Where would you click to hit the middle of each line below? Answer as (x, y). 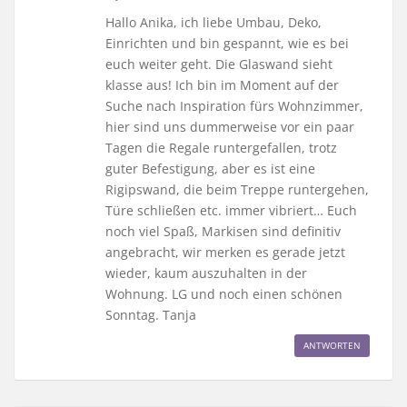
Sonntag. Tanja (151, 314)
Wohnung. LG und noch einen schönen (224, 293)
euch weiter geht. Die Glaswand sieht (219, 64)
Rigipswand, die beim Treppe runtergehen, (237, 189)
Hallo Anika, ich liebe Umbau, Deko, (213, 22)
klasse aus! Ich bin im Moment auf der (222, 84)
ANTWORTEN (332, 345)
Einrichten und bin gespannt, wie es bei (227, 43)
